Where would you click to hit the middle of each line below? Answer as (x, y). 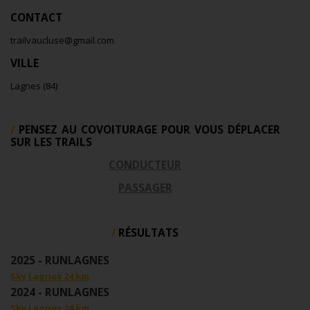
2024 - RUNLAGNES (60, 292)
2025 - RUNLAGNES (60, 261)
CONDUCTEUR (145, 165)
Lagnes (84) (34, 86)
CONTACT (36, 18)
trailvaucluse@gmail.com (62, 40)
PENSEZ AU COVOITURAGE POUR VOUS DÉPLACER (149, 130)
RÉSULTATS (149, 233)
